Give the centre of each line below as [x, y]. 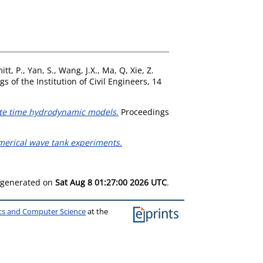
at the [97, 211]
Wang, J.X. [78, 70]
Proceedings [144, 112]
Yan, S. [41, 70]
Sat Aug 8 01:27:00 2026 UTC [111, 182]
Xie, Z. [142, 70]
